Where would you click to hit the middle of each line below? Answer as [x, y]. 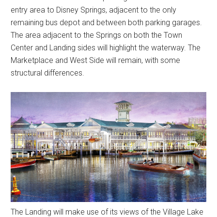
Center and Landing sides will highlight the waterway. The [106, 48]
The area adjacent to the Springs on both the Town [97, 35]
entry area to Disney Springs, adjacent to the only [94, 10]
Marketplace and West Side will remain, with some [96, 61]
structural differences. [48, 73]
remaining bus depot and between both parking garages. [107, 23]
